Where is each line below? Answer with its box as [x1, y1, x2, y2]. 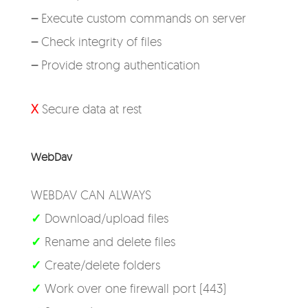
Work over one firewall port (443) [44, 280, 226, 296]
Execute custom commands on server [41, 10, 246, 25]
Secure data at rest [41, 101, 142, 116]
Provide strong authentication [41, 57, 200, 72]
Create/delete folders [44, 257, 160, 272]
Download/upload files [41, 210, 168, 225]
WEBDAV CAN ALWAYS [30, 187, 151, 202]
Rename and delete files [44, 234, 175, 249]
